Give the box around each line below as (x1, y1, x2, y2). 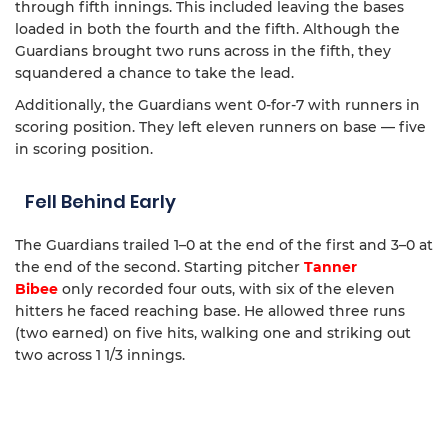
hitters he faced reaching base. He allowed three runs (15, 302, 405, 321)
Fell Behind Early (25, 189, 176, 215)
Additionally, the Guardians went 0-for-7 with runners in (15, 96, 420, 115)
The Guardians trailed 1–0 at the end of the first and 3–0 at (15, 236, 433, 255)
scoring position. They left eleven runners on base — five (15, 118, 426, 137)
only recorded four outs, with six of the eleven (62, 280, 395, 299)
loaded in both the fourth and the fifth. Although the (15, 20, 400, 39)
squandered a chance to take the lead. (15, 64, 294, 83)
